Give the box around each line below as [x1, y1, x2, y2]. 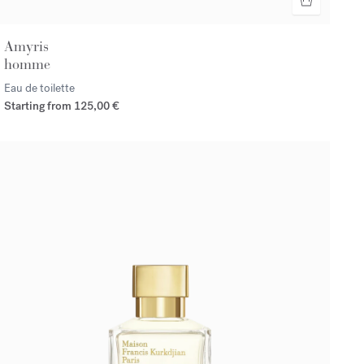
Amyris [3, 37, 49, 56]
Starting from [3, 98, 74, 115]
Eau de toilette [3, 80, 75, 97]
